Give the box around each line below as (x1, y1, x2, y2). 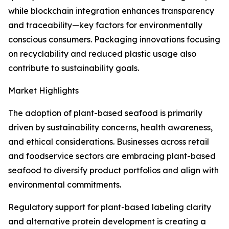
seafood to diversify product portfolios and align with (8, 165, 219, 176)
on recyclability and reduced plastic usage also (8, 49, 196, 59)
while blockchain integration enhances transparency (8, 6, 214, 16)
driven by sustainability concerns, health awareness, (8, 122, 213, 133)
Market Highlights (8, 85, 79, 96)
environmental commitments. (8, 179, 121, 190)
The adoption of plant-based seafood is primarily (8, 108, 202, 119)
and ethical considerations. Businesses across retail (8, 136, 209, 147)
